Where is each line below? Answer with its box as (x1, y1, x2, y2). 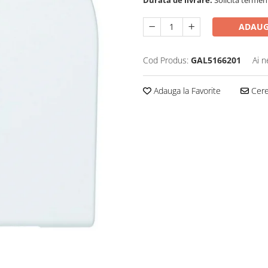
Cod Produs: (143, 54, 188, 66)
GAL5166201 (191, 54, 241, 66)
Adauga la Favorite (151, 84, 221, 96)
